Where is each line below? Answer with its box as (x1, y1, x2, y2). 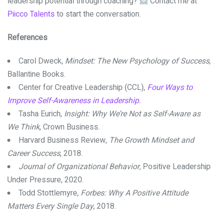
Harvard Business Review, (19, 134, 109, 146)
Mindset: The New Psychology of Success (65, 55, 209, 67)
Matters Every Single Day (7, 200, 93, 212)
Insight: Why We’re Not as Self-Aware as (64, 108, 200, 120)
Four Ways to (147, 81, 193, 93)
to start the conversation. (55, 8, 141, 20)
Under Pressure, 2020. (7, 174, 84, 186)
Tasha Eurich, (19, 108, 64, 120)
